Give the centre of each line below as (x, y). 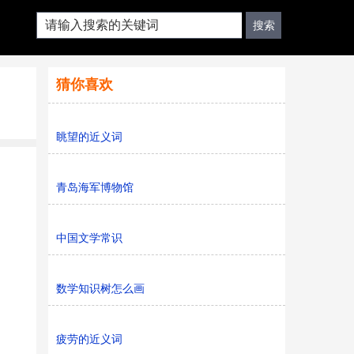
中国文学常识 (89, 238)
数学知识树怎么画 (100, 288)
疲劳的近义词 (89, 339)
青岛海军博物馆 (95, 187)
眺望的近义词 (89, 137)
